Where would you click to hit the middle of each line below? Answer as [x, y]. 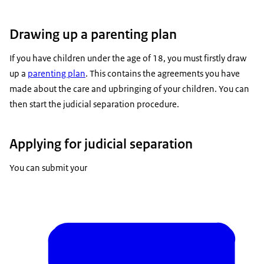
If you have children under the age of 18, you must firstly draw [128, 58]
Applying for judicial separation [101, 143]
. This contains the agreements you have [163, 74]
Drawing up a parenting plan [93, 34]
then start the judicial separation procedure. [94, 104]
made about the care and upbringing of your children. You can [129, 89]
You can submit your [48, 167]
